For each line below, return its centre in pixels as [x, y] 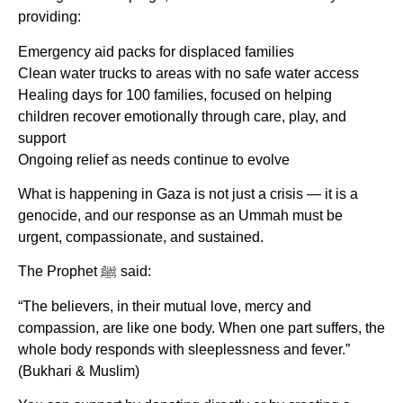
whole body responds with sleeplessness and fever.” [184, 349]
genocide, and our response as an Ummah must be [180, 216]
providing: [49, 17]
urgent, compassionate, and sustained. [141, 237]
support [42, 138]
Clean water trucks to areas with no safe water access [188, 73]
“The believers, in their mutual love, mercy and [165, 306]
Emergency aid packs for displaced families [156, 51]
